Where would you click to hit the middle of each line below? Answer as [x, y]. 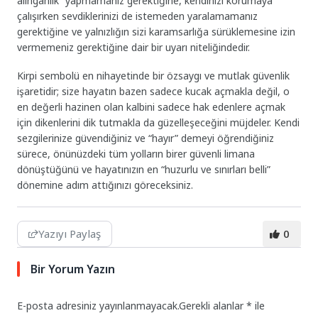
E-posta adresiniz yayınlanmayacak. [98, 306]
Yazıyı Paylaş [70, 234]
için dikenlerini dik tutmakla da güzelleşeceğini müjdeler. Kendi [159, 123]
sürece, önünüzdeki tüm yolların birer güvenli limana [136, 154]
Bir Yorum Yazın [73, 269]
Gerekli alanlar [213, 306]
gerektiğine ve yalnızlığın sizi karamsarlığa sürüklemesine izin [157, 31]
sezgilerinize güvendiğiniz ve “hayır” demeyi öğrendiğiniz [146, 138]
